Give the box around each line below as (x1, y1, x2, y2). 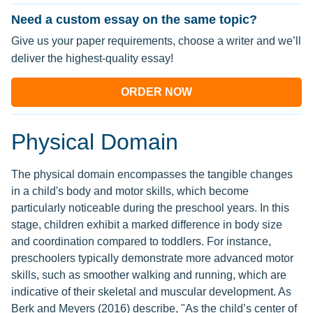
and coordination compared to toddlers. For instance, (11, 235, 271, 248)
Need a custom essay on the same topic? (11, 13, 257, 27)
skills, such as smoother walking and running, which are (11, 269, 286, 282)
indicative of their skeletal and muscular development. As (11, 286, 291, 298)
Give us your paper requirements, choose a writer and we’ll (11, 35, 301, 48)
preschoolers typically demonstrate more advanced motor (11, 252, 293, 265)
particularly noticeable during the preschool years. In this (11, 202, 289, 214)
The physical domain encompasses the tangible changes (11, 168, 293, 181)
